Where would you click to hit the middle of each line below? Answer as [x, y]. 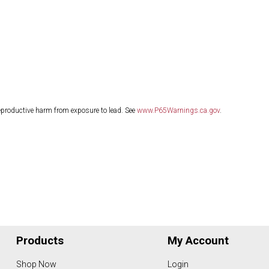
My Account [198, 240]
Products [40, 240]
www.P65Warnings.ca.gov [178, 111]
